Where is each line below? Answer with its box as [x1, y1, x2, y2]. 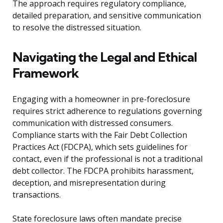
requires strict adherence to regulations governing [12, 106, 202, 117]
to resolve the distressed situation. [12, 22, 141, 33]
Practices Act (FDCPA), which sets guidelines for [12, 141, 188, 153]
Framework [12, 65, 79, 82]
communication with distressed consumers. [12, 117, 173, 129]
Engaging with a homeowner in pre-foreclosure [12, 94, 190, 105]
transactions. [12, 189, 61, 201]
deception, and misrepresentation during [12, 177, 166, 189]
